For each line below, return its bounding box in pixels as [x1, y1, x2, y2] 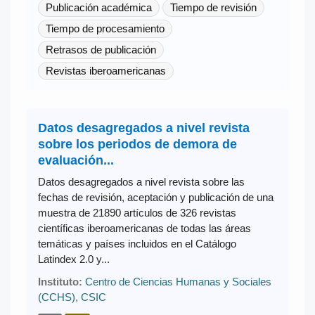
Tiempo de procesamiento [45, 22, 165, 34]
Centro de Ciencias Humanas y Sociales [84, 275, 271, 288]
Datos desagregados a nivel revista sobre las [37, 175, 245, 188]
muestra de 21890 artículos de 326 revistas [37, 206, 236, 219]
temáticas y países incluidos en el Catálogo [37, 237, 236, 250]
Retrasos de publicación [45, 43, 156, 56]
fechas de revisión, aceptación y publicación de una [37, 191, 274, 203]
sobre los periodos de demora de [37, 136, 237, 151]
